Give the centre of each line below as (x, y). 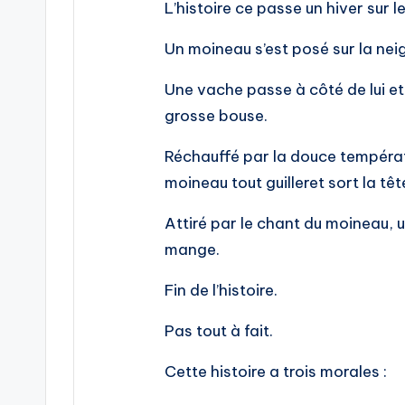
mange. (192, 250)
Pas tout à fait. (219, 331)
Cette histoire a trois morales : (276, 372)
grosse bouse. (216, 116)
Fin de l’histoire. (221, 291)
